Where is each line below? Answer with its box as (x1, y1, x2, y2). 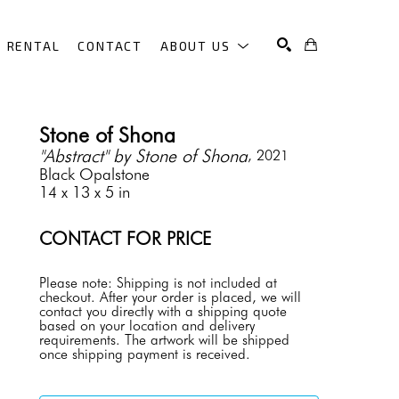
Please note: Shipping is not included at (39, 274, 277, 291)
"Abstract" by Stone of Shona (39, 145, 248, 167)
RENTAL (6, 37, 61, 53)
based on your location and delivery (39, 317, 255, 334)
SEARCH (175, 111, 225, 128)
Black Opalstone (39, 165, 150, 183)
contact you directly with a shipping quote (39, 303, 287, 320)
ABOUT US (159, 37, 235, 53)
